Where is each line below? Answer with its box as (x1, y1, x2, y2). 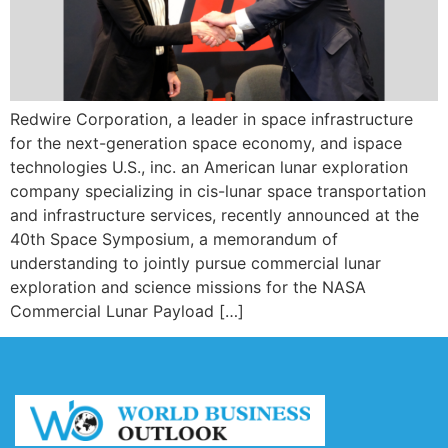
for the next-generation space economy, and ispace (10, 132, 402, 153)
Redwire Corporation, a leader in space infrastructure (10, 108, 413, 129)
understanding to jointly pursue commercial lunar (10, 252, 381, 273)
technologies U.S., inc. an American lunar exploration (10, 156, 408, 177)
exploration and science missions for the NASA (10, 276, 366, 297)
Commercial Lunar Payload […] (10, 300, 244, 321)
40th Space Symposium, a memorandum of (10, 228, 338, 249)
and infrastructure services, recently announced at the (10, 204, 419, 225)
